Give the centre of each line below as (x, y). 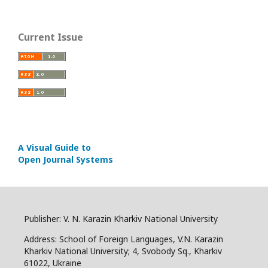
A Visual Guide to (54, 147)
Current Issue (51, 37)
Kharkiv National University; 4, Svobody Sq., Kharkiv (123, 251)
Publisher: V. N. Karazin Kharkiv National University (121, 218)
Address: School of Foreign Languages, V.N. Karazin (124, 239)
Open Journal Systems (66, 159)
